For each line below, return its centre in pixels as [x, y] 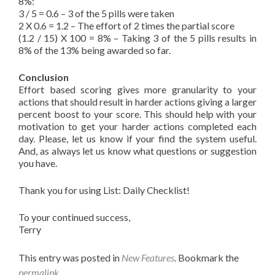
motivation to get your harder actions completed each [137, 126]
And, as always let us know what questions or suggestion [137, 151]
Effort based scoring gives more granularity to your [137, 89]
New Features [148, 258]
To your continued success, [74, 217]
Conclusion [44, 77]
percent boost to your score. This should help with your [137, 114]
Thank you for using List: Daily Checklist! [104, 190]
